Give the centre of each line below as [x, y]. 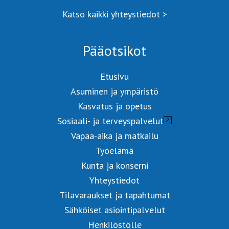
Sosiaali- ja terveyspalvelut [110, 121]
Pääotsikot [114, 51]
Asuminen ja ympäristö [114, 91]
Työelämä [114, 151]
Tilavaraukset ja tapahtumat [114, 195]
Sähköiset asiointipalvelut [114, 210]
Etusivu [114, 77]
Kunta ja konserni [114, 166]
